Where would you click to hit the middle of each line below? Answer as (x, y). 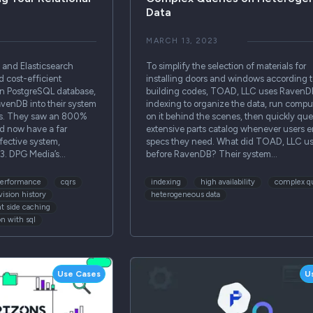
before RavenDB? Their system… (211, 154)
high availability (227, 182)
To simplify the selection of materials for (226, 66)
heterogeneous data (185, 194)
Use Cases (79, 274)
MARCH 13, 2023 (182, 41)
